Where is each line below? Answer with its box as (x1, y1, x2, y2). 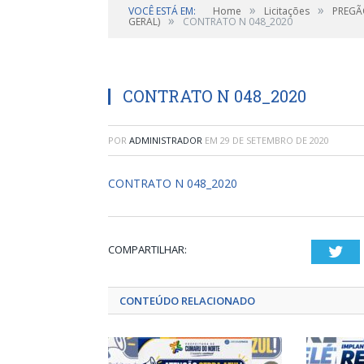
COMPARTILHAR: (108, 242, 187, 257)
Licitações (264, 4, 310, 18)
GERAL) (128, 15, 160, 28)
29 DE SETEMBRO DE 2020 (220, 134, 329, 146)
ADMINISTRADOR (129, 134, 202, 146)
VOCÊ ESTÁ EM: (128, 4, 196, 18)
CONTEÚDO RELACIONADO (119, 293, 255, 308)
